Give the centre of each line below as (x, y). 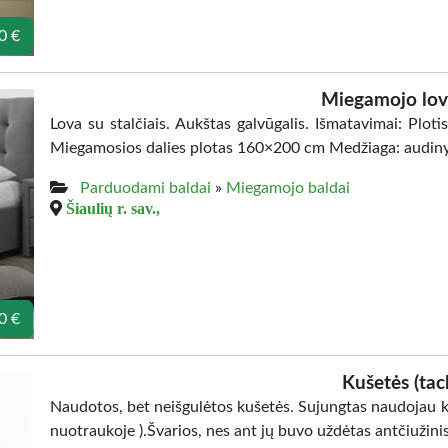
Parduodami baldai (145, 188)
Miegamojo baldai (288, 188)
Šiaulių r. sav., (113, 208)
